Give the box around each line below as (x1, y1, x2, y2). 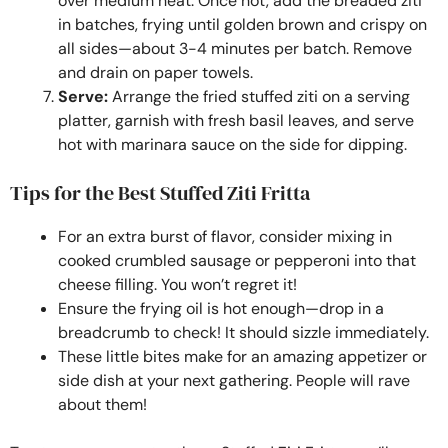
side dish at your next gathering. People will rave (58, 369, 410, 391)
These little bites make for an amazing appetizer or (58, 345, 427, 367)
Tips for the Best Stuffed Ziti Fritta (10, 178, 310, 207)
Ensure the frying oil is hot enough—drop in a (58, 297, 384, 319)
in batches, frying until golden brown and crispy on (58, 13, 427, 35)
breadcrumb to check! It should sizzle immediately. (58, 321, 429, 343)
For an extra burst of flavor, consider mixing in (58, 225, 392, 247)
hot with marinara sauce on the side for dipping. (58, 133, 407, 155)
